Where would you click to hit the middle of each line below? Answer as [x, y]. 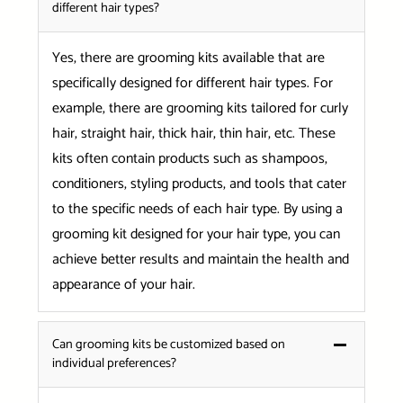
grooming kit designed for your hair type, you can [196, 234]
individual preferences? [114, 363]
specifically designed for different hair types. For [192, 83]
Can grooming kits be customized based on [168, 344]
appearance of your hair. [123, 284]
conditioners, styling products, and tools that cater [199, 184]
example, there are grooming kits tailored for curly [200, 108]
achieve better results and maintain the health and [200, 259]
